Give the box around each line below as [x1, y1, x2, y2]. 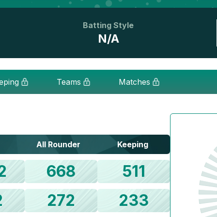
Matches [118, 77, 150, 87]
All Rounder [36, 139, 80, 149]
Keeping [117, 139, 149, 149]
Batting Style [83, 20, 134, 30]
